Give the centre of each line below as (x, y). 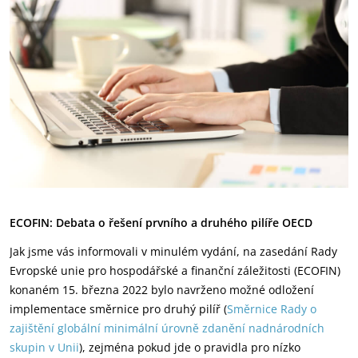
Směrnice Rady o (272, 309)
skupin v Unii (44, 347)
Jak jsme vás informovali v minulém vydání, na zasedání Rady (173, 251)
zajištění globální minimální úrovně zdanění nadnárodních (167, 328)
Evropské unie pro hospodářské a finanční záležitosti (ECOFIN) (175, 270)
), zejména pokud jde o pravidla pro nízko (190, 347)
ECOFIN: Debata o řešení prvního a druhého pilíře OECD (161, 223)
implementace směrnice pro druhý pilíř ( (118, 309)
